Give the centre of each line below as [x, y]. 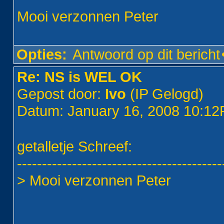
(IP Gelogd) [165, 94]
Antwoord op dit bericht [146, 54]
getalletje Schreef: [75, 146]
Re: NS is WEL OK [80, 77]
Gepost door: [61, 94]
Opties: [42, 54]
